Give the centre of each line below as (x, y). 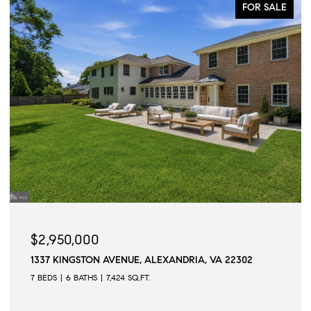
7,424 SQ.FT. (128, 278)
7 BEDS (44, 278)
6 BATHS (82, 278)
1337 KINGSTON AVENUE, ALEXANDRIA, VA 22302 (142, 260)
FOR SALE (264, 8)
